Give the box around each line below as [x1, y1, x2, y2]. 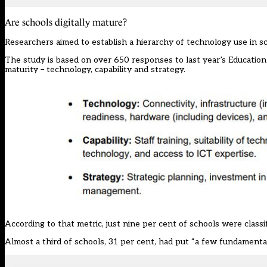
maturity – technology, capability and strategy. [5, 64, 185, 75]
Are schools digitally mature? [5, 17, 127, 28]
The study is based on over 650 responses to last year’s [5, 55, 228, 66]
